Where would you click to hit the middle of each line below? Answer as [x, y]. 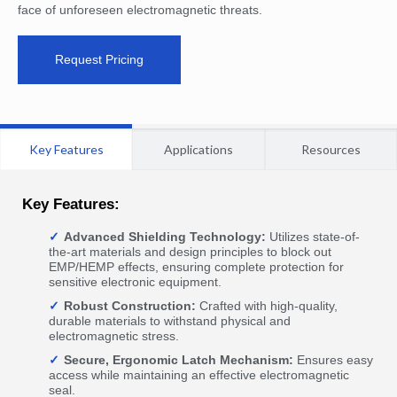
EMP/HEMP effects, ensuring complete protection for [196, 267]
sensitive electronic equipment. [135, 282]
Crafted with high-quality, [267, 306]
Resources [331, 149]
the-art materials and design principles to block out [190, 252]
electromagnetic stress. [114, 336]
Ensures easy [333, 360]
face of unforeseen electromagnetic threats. [140, 10]
